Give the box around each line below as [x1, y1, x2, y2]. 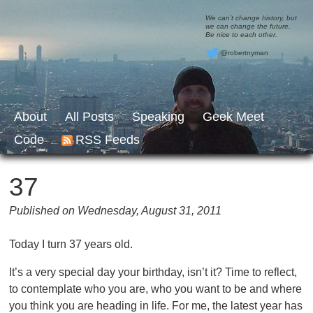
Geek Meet [203, 110, 264, 124]
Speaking [132, 110, 184, 124]
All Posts [65, 110, 114, 124]
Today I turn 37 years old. [8, 238, 133, 250]
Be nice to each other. [205, 31, 277, 38]
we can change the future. [205, 22, 291, 30]
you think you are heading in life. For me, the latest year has [8, 299, 303, 312]
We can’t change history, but [205, 14, 297, 22]
